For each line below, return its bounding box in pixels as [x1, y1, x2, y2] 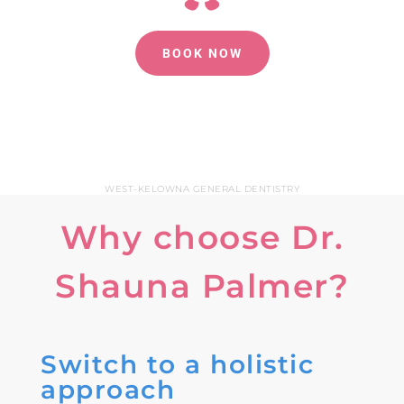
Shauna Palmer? [55, 266, 349, 307]
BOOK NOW [161, 46, 243, 61]
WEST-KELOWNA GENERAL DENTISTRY [105, 183, 299, 196]
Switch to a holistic [41, 349, 314, 381]
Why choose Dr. [60, 217, 344, 258]
